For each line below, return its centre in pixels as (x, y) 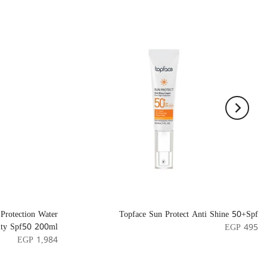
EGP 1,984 (38, 240)
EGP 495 (241, 227)
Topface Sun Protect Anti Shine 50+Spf (189, 214)
